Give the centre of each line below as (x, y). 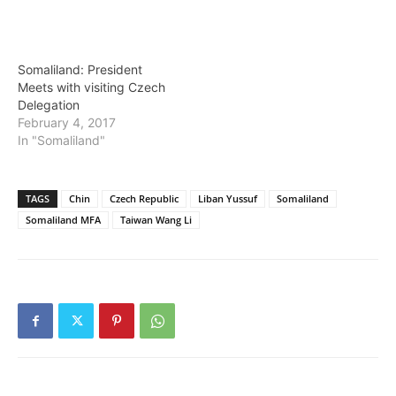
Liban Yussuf (228, 199)
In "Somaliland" (61, 141)
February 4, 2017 (67, 123)
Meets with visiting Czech (91, 88)
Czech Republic (144, 199)
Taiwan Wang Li (156, 220)
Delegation (49, 105)
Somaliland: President (80, 70)
